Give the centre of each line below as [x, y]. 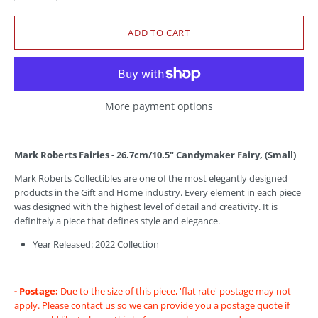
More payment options [159, 106]
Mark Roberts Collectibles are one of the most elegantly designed [151, 179]
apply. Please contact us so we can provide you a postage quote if [152, 306]
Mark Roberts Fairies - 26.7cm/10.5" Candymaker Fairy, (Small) [155, 155]
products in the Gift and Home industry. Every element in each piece [158, 193]
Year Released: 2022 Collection [96, 245]
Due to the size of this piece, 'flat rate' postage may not [175, 291]
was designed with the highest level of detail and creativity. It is [146, 207]
